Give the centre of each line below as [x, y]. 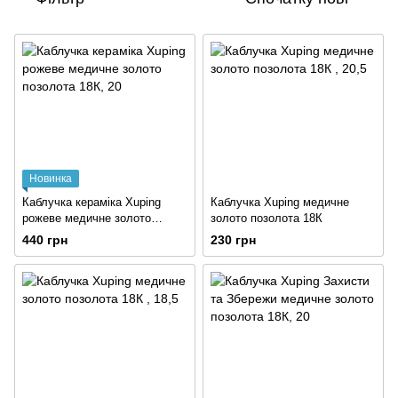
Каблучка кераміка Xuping [92, 202]
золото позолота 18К [267, 218]
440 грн [45, 239]
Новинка [51, 178]
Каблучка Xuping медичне [280, 202]
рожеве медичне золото [87, 218]
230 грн [233, 239]
